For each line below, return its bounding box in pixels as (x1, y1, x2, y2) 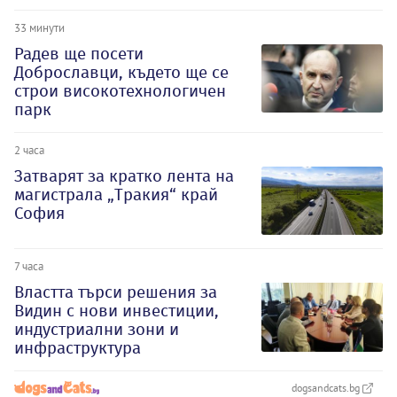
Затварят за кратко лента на (14, 165, 234, 186)
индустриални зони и (14, 319, 179, 340)
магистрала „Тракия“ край (14, 183, 218, 205)
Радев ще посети (14, 43, 144, 64)
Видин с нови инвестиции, (14, 300, 219, 322)
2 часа (14, 142, 44, 157)
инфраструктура (14, 338, 141, 359)
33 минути (14, 19, 65, 35)
